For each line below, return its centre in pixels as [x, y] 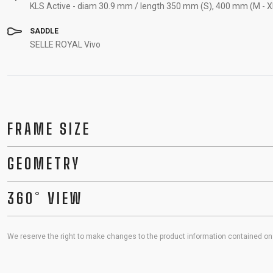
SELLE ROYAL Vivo [65, 44]
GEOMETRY [44, 164]
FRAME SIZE [49, 129]
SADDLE [43, 31]
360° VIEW [45, 198]
